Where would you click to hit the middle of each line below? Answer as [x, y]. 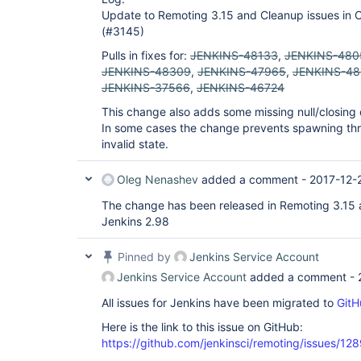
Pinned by [144, 257]
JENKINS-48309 [146, 71]
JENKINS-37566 [146, 87]
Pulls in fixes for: [146, 55]
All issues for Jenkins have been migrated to [219, 303]
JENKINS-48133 [234, 55]
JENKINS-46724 [241, 87]
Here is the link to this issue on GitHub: [202, 327]
